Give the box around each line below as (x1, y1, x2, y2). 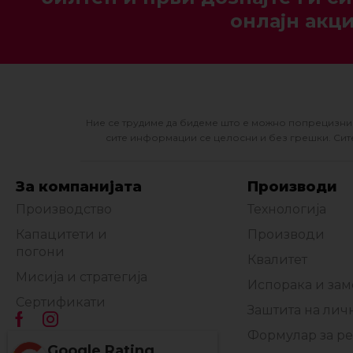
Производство (16, 202, 112, 217)
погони (16, 244, 65, 260)
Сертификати (16, 295, 106, 310)
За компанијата (16, 178, 142, 196)
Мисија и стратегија (16, 269, 147, 285)
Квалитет (247, 252, 308, 268)
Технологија (247, 202, 327, 217)
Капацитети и (16, 227, 107, 243)
